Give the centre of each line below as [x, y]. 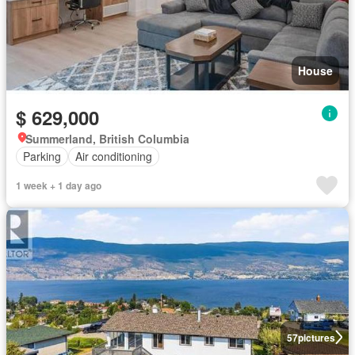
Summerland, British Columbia [107, 138]
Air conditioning [114, 156]
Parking [42, 156]
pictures [316, 337]
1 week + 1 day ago [59, 185]
